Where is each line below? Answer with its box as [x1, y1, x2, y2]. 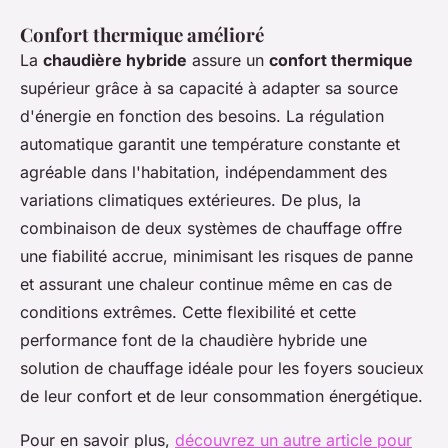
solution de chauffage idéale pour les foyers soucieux [20, 358, 424, 379]
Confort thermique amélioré [20, 22, 264, 48]
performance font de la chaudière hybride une [20, 330, 367, 351]
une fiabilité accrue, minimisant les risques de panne [20, 246, 413, 267]
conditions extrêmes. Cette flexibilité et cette [20, 302, 356, 323]
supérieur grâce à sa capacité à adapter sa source [20, 78, 398, 99]
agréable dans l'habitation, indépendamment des [20, 162, 387, 183]
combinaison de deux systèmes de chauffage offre [20, 218, 402, 239]
